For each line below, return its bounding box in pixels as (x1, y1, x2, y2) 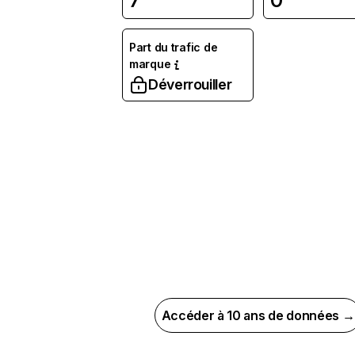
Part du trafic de (129, 40, 218, 54)
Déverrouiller (148, 76, 232, 93)
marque (129, 57, 171, 71)
